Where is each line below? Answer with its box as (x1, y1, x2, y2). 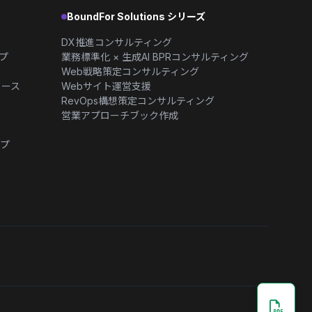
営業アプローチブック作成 (61, 109, 178, 121)
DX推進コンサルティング (61, 36, 172, 48)
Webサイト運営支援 (61, 80, 151, 92)
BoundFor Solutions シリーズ (67, 10, 205, 22)
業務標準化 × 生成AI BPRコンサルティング (61, 51, 249, 63)
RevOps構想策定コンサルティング (61, 95, 214, 107)
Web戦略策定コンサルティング (61, 65, 199, 77)
